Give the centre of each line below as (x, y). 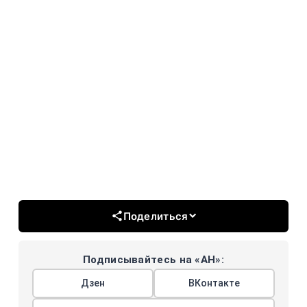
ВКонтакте (214, 283)
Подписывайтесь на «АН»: (153, 259)
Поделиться (156, 216)
